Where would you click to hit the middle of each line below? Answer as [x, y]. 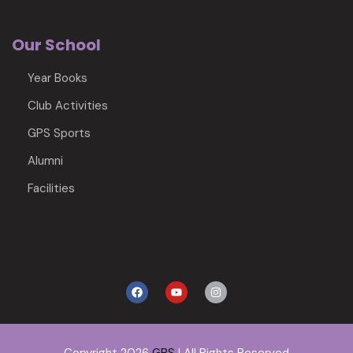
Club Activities [68, 106]
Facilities [51, 188]
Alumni [45, 161]
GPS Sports [59, 133]
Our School [56, 45]
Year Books [58, 78]
